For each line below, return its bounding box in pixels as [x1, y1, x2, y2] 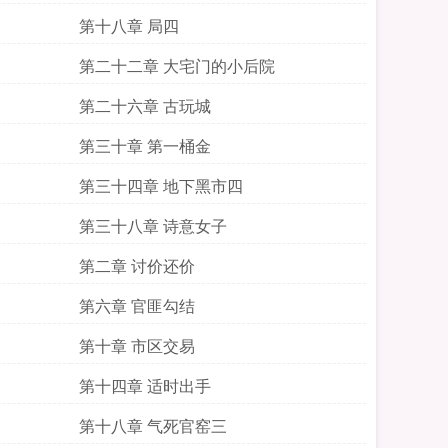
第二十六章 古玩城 [79, 94, 211, 117]
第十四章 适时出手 [79, 374, 211, 397]
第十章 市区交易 [79, 334, 195, 357]
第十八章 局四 [79, 14, 179, 37]
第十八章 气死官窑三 [79, 414, 227, 437]
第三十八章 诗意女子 [79, 214, 227, 237]
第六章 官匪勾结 [79, 294, 195, 317]
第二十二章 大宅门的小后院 [79, 54, 275, 77]
